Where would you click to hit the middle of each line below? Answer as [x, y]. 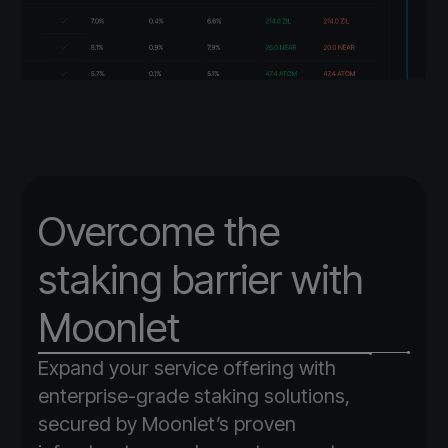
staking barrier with [201, 280]
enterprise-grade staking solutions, [194, 396]
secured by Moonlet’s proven [167, 424]
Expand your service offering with [187, 368]
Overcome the [159, 232]
